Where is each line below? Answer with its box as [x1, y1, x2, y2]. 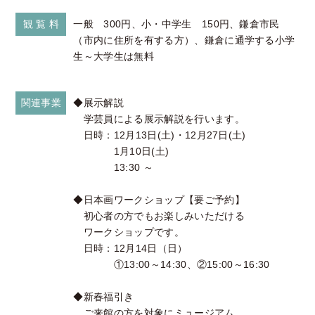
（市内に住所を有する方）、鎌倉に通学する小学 [73, 34, 295, 46]
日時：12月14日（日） [73, 243, 188, 255]
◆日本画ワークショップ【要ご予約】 [73, 194, 245, 206]
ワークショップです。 [73, 226, 184, 238]
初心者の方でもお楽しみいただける [73, 210, 245, 222]
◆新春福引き [73, 291, 134, 303]
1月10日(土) [73, 146, 169, 157]
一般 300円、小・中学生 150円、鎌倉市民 [73, 18, 280, 30]
